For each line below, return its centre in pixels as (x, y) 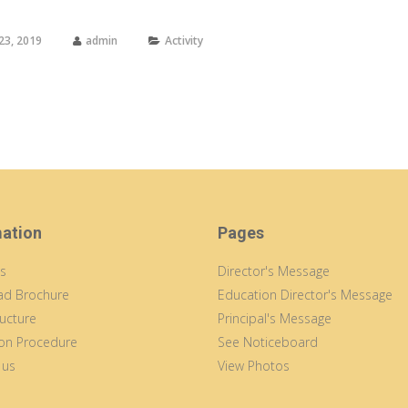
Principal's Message (275, 318)
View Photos (254, 366)
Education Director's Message (305, 295)
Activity (184, 41)
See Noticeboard (268, 342)
